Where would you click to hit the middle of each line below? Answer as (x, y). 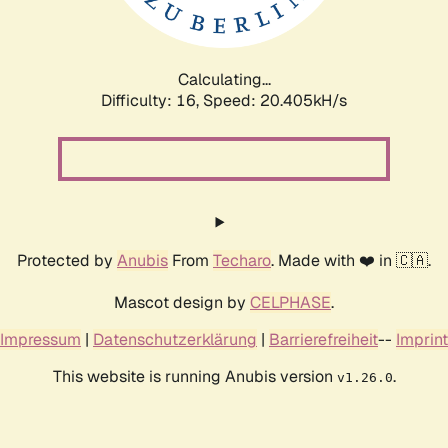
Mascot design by (182, 302)
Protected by (67, 260)
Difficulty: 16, (152, 100)
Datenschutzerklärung (175, 339)
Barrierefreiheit (323, 339)
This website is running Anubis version (194, 376)
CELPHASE (290, 302)
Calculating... (224, 79)
